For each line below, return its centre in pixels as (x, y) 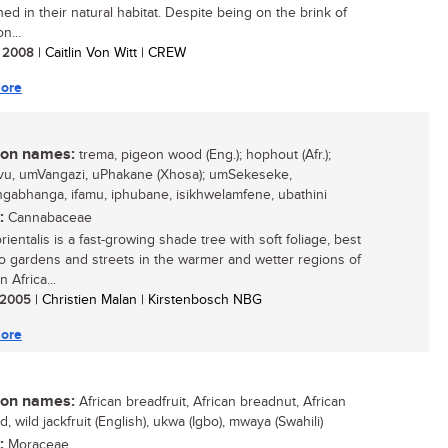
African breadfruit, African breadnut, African (210, 402)
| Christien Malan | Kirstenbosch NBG (146, 300)
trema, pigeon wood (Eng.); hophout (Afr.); (203, 155)
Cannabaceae (48, 218)
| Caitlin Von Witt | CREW (110, 53)
